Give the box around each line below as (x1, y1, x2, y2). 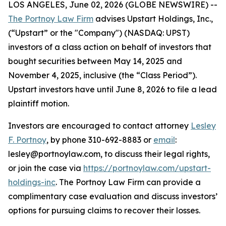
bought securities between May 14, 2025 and (8, 56, 182, 66)
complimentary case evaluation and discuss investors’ (8, 191, 217, 201)
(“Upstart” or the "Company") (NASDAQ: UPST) (8, 28, 190, 38)
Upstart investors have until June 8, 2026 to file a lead (8, 84, 217, 94)
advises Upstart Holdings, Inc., (93, 14, 213, 24)
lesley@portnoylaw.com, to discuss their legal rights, (8, 149, 210, 159)
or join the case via (8, 163, 83, 173)
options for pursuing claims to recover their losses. (8, 205, 200, 215)
